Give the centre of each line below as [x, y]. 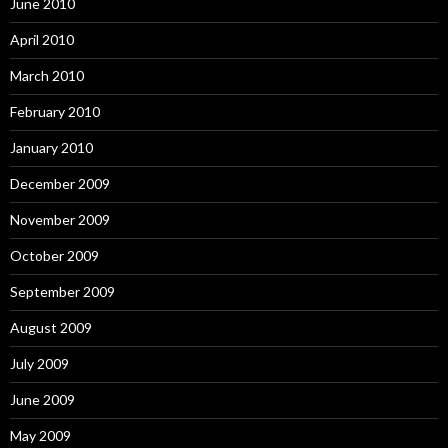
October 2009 [54, 255]
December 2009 [60, 183]
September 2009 [62, 291]
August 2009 [51, 327]
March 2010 [47, 75]
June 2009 [42, 399]
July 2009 [39, 363]
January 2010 [51, 147]
